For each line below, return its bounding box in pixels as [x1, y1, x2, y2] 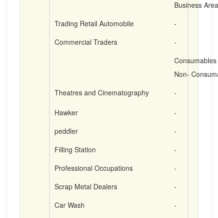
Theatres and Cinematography [54, 88, 149, 97]
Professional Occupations [54, 163, 133, 173]
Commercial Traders [54, 37, 117, 47]
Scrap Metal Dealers [54, 182, 117, 191]
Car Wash [54, 200, 85, 210]
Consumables [174, 55, 217, 65]
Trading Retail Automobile [54, 18, 134, 28]
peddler [54, 126, 78, 136]
